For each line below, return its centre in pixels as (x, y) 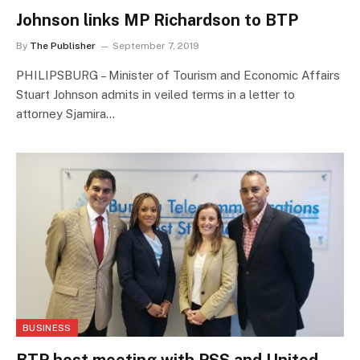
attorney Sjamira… (65, 113)
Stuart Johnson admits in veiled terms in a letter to (155, 94)
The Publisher (63, 45)
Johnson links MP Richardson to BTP (157, 20)
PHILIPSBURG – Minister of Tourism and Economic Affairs (178, 75)
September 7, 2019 (156, 45)
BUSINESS (47, 328)
